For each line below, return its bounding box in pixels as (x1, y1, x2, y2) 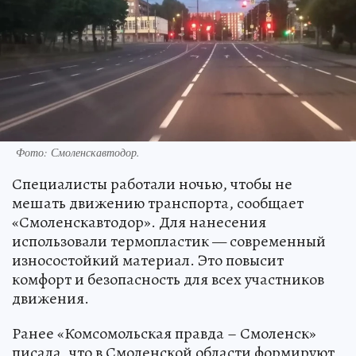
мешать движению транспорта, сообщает (12, 192, 304, 214)
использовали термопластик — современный (12, 230, 326, 252)
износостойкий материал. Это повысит (12, 249, 284, 271)
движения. (12, 287, 89, 309)
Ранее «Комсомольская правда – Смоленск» (12, 322, 316, 344)
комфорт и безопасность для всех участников (12, 268, 324, 290)
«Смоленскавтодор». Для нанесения (12, 211, 266, 233)
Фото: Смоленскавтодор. (16, 144, 140, 160)
